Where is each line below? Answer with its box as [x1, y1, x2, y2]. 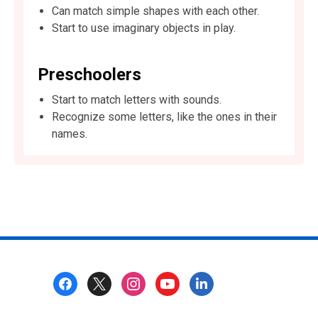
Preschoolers [38, 65, 141, 85]
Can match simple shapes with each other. [52, 4, 259, 18]
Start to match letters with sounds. [52, 93, 221, 107]
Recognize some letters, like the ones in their [52, 110, 277, 124]
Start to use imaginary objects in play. [52, 21, 236, 35]
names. [52, 127, 87, 141]
